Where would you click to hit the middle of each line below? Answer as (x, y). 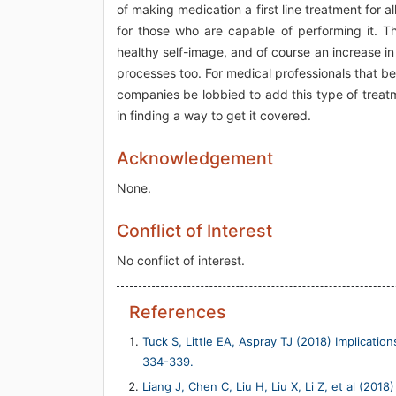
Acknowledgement (195, 158)
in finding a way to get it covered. (214, 115)
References (178, 312)
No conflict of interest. (181, 260)
